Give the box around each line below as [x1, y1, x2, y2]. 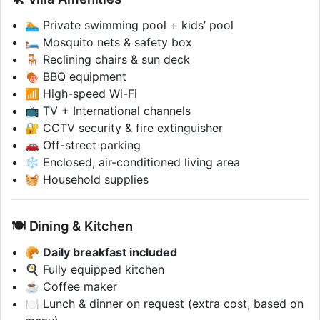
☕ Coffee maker [25, 279, 118, 294]
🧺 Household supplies [25, 172, 149, 187]
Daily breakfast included [43, 244, 178, 259]
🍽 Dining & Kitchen [11, 217, 133, 234]
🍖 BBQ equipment [25, 69, 127, 84]
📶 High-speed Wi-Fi [25, 86, 138, 101]
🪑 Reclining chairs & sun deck [25, 52, 191, 67]
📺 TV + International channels [25, 104, 191, 119]
